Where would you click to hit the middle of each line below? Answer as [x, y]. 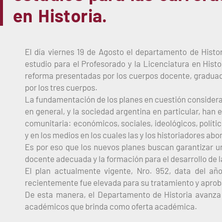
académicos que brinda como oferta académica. [111, 206]
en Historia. [60, 15]
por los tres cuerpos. [61, 87]
